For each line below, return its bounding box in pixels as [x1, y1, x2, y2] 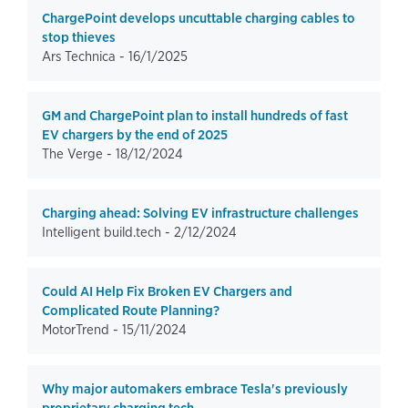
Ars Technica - [42, 48, 128, 65]
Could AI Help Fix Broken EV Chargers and [42, 283, 292, 300]
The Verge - [42, 146, 116, 162]
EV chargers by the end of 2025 [42, 127, 228, 143]
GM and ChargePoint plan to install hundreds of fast [42, 107, 348, 124]
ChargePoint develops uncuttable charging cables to [42, 10, 355, 26]
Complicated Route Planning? [42, 302, 219, 319]
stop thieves [42, 29, 116, 46]
